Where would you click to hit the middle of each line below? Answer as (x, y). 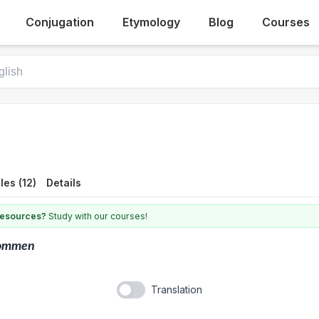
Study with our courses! (97, 216)
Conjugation (60, 22)
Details (64, 182)
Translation (177, 289)
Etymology (152, 22)
